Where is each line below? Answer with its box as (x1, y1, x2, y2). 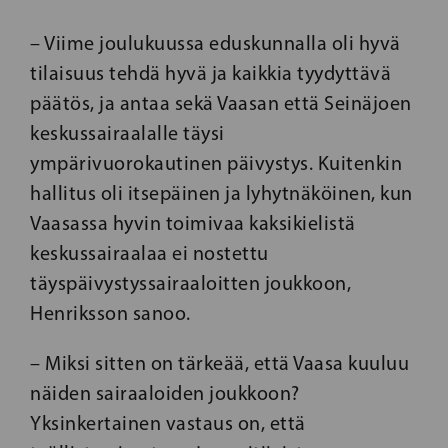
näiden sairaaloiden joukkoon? (30, 381, 300, 405)
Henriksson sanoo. (30, 301, 191, 325)
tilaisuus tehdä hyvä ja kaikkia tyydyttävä (30, 61, 391, 85)
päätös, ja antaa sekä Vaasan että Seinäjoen (30, 91, 412, 115)
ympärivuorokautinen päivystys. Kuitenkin (30, 151, 402, 175)
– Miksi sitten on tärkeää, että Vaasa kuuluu (30, 351, 409, 375)
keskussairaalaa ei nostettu (30, 241, 269, 265)
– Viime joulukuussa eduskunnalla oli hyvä (30, 31, 401, 55)
